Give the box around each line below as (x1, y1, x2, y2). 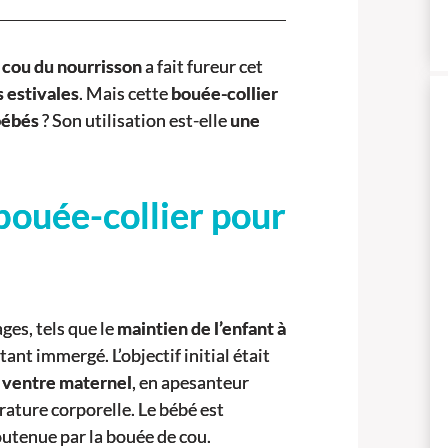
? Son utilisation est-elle (39, 109, 230, 132)
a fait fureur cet (142, 55, 263, 78)
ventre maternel (2, 371, 132, 394)
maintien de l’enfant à (117, 317, 286, 340)
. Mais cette (79, 82, 171, 105)
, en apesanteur (132, 371, 249, 394)
